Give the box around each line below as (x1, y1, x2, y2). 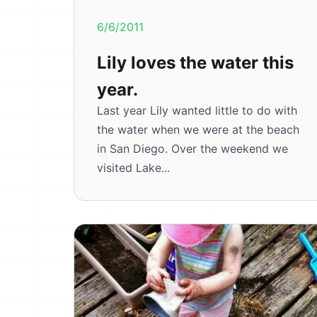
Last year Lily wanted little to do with (97, 103, 297, 117)
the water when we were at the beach (97, 122, 299, 137)
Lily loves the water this (97, 52, 294, 73)
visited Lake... (97, 161, 170, 175)
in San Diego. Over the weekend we (97, 142, 288, 156)
